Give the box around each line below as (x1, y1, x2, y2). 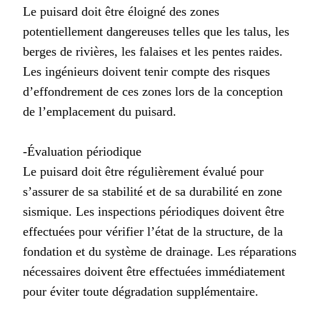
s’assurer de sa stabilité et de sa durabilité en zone (23, 184, 282, 199)
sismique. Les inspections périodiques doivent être (23, 204, 284, 219)
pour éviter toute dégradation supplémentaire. (23, 284, 259, 299)
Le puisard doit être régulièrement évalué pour (23, 164, 264, 179)
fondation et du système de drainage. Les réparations (23, 244, 296, 259)
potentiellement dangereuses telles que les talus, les (23, 24, 289, 39)
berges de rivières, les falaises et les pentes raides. (23, 44, 283, 59)
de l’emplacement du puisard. (23, 104, 176, 119)
